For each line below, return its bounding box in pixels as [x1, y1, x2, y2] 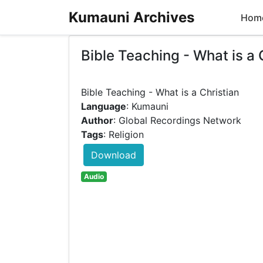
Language [81, 100, 126, 113]
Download [91, 149, 136, 161]
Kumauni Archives [69, 8, 194, 26]
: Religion [103, 129, 144, 141]
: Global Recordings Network [113, 114, 241, 127]
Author [81, 114, 113, 127]
